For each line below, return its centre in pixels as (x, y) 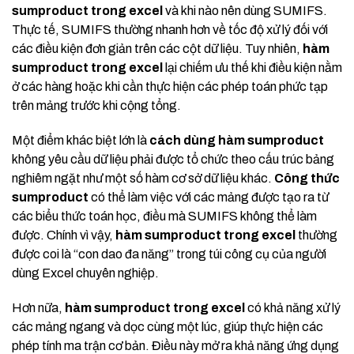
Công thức (307, 179)
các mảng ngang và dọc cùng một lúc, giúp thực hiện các (168, 327)
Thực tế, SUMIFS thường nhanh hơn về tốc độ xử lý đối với (170, 30)
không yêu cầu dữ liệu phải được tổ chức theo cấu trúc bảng (173, 160)
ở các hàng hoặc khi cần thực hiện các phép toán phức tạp (170, 87)
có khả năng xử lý (293, 308)
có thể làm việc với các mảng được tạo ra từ (209, 198)
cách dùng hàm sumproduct (237, 141)
